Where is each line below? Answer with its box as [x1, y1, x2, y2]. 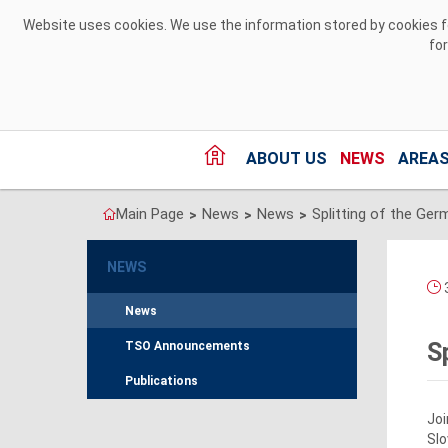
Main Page [116, 205, 184, 224]
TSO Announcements [125, 339, 250, 354]
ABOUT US [245, 149, 327, 169]
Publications [125, 374, 198, 389]
